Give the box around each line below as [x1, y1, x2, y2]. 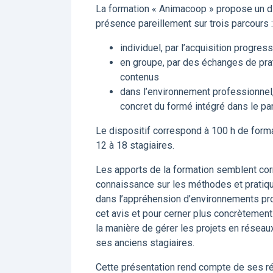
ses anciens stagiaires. [96, 237, 194, 249]
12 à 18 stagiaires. [96, 140, 174, 151]
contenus [120, 71, 159, 83]
